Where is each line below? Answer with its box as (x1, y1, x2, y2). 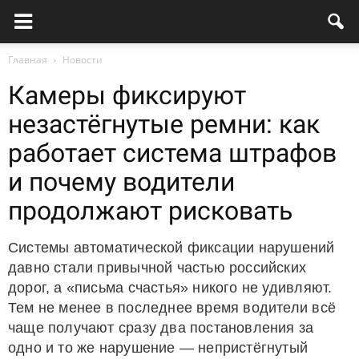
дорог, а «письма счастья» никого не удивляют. (8, 280, 333, 296)
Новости (63, 53, 103, 67)
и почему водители (8, 167, 235, 197)
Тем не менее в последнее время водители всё (8, 300, 336, 316)
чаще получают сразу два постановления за (8, 320, 314, 336)
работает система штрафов (8, 138, 337, 168)
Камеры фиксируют (8, 80, 246, 111)
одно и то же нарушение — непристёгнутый (8, 340, 309, 356)
